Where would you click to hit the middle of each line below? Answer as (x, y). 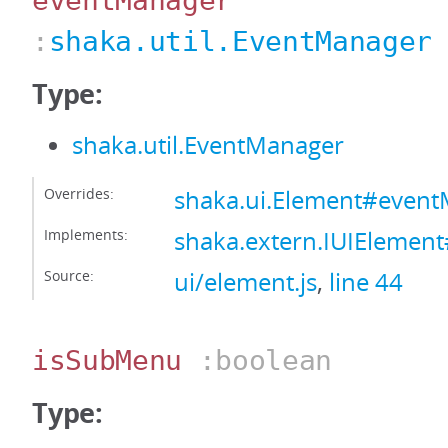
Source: (69, 275)
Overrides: (79, 193)
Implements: (86, 234)
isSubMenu (107, 360)
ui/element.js (245, 282)
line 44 (366, 282)
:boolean (257, 360)
